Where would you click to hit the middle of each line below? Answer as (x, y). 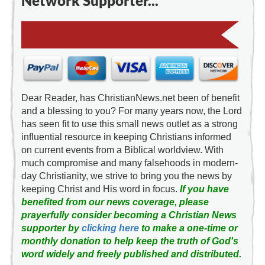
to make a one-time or (188, 228)
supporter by (51, 228)
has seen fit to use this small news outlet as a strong (129, 124)
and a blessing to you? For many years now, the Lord (131, 111)
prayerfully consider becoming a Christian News (129, 215)
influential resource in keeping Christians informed (126, 137)
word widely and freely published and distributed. (131, 254)
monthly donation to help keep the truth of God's (130, 241)
